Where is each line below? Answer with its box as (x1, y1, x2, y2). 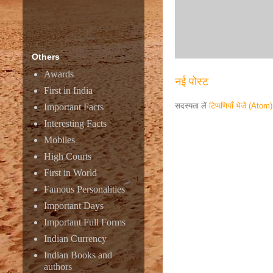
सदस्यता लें (175, 101, 209, 110)
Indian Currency (44, 233, 107, 244)
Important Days (44, 200, 104, 211)
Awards (44, 69, 74, 79)
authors (44, 261, 72, 272)
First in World (44, 168, 97, 178)
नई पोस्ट (175, 75, 208, 88)
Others (32, 52, 60, 62)
